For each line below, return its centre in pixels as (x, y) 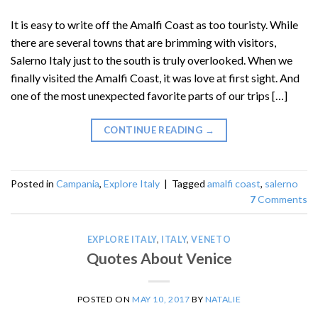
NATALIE (223, 300)
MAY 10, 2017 (161, 300)
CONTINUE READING (154, 130)
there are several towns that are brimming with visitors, (143, 43)
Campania (78, 183)
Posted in (33, 183)
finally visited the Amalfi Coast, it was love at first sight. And (155, 78)
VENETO (211, 240)
